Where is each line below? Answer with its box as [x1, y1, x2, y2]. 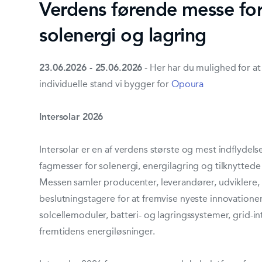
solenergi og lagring [39, 23, 206, 46]
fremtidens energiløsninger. [39, 225, 155, 237]
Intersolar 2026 [39, 111, 104, 122]
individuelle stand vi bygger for [39, 78, 171, 89]
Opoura [171, 78, 204, 89]
